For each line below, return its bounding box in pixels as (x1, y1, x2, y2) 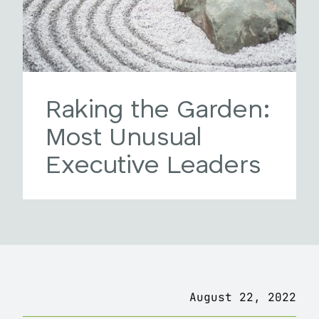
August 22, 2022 (189, 289, 296, 305)
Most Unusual (46, 125, 202, 152)
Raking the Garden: (46, 98, 271, 124)
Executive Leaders (46, 153, 261, 179)
